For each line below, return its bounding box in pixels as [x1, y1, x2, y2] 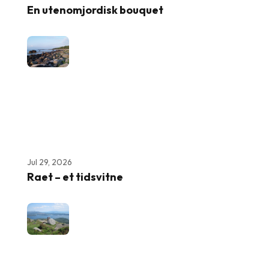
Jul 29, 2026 [27, 157, 72, 168]
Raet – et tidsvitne [27, 170, 123, 184]
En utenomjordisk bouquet [27, 3, 163, 17]
